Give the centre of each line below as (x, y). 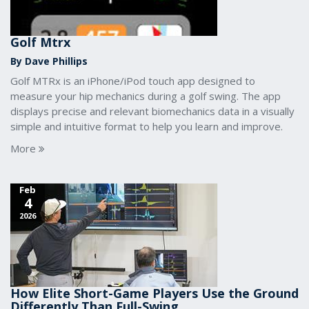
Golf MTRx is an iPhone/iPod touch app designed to (133, 81)
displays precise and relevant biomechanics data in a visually (152, 111)
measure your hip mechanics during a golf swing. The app (146, 96)
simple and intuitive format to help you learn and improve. (147, 126)
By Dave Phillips (49, 61)
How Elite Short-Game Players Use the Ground (154, 293)
